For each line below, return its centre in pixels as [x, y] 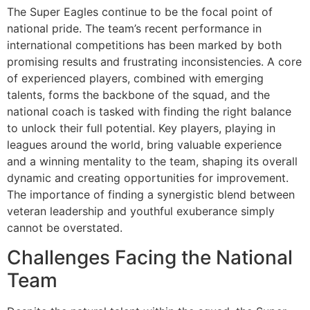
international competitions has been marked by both [144, 45]
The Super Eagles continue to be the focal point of [140, 12]
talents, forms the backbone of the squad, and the [138, 95]
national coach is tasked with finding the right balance [149, 112]
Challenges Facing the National [150, 257]
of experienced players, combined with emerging [135, 79]
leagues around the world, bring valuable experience [144, 145]
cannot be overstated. [65, 228]
